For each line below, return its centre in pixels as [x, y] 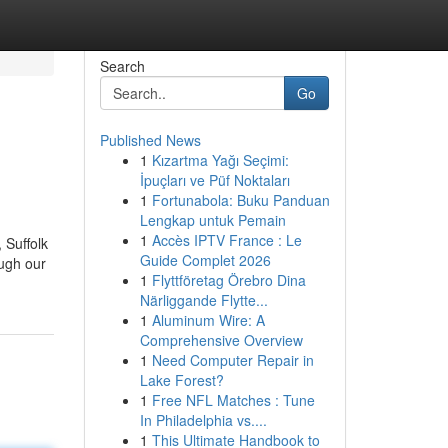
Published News [150, 140]
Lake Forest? [181, 380]
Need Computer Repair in [232, 360]
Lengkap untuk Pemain [212, 220]
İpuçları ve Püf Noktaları [214, 180]
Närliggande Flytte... [203, 300]
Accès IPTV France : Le [226, 240]
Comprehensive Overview [221, 340]
